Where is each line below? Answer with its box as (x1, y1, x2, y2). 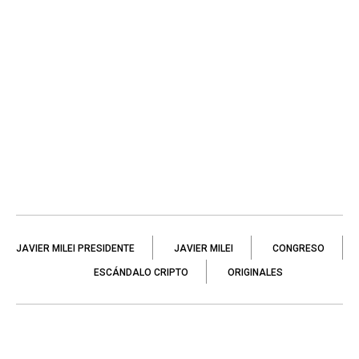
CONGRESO (272, 242, 325, 254)
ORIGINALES (228, 266, 283, 278)
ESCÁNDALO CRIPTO (94, 266, 188, 278)
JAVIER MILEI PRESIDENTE (16, 242, 135, 254)
